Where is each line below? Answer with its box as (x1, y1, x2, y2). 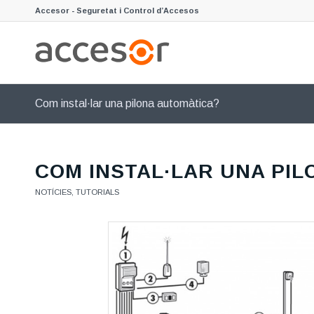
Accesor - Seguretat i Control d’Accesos (35, 6, 199, 15)
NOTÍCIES (35, 188, 71, 196)
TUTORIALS (76, 188, 119, 196)
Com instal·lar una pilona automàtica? (35, 97, 219, 109)
